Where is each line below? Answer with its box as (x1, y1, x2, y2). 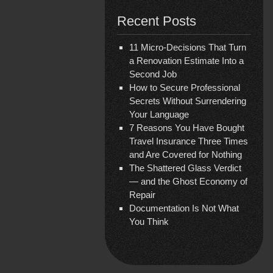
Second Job (129, 69, 177, 79)
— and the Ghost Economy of (129, 176, 247, 186)
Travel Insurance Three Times (129, 136, 248, 146)
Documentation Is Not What (129, 203, 239, 213)
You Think (129, 216, 169, 227)
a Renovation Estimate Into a (129, 55, 244, 66)
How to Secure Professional (129, 82, 240, 93)
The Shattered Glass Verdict (129, 163, 241, 173)
